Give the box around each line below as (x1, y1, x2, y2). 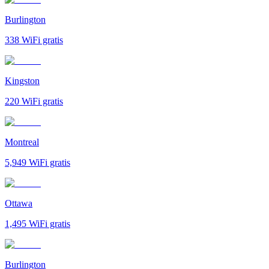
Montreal (5, 136, 39, 147)
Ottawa (5, 198, 32, 208)
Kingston (5, 75, 40, 86)
